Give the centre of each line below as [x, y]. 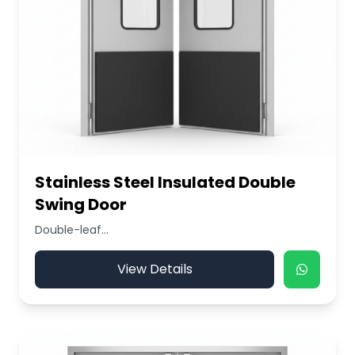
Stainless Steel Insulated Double [165, 182]
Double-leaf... [72, 230]
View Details [155, 269]
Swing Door [81, 204]
